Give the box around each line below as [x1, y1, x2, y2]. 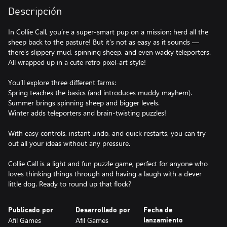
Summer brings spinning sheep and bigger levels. [8, 98, 160, 107]
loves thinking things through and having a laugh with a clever [8, 169, 202, 178]
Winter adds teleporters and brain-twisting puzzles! [8, 108, 166, 118]
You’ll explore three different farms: [8, 78, 116, 87]
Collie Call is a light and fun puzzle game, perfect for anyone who [8, 159, 208, 168]
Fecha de [143, 207, 173, 214]
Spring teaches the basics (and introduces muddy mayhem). [8, 88, 192, 97]
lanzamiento [143, 217, 183, 224]
